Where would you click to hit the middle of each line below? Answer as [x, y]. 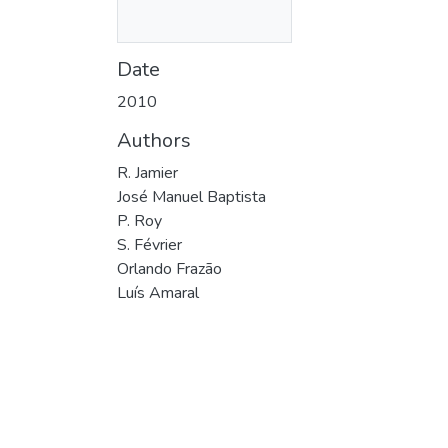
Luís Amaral [158, 292]
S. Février [149, 244]
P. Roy [139, 220]
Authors [154, 140]
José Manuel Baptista [191, 196]
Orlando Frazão [169, 268]
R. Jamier [147, 172]
